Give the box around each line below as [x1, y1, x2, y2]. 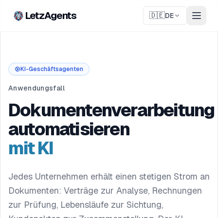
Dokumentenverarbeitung [8, 99, 215, 122]
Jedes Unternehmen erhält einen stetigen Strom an [8, 171, 210, 182]
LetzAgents [25, 9, 76, 22]
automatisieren [8, 118, 129, 141]
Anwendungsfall [8, 84, 65, 92]
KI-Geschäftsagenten [20, 65, 83, 73]
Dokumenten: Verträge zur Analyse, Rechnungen [8, 185, 202, 196]
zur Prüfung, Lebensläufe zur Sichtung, [8, 199, 163, 210]
